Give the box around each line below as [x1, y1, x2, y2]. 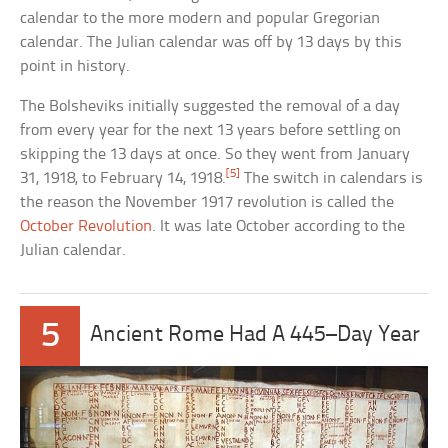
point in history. [20, 58, 131, 76]
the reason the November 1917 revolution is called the [20, 194, 395, 212]
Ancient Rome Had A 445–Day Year [90, 324, 421, 348]
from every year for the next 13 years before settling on [20, 122, 402, 140]
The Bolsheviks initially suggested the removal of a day [20, 98, 401, 116]
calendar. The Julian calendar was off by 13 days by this [20, 34, 403, 52]
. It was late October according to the [152, 218, 406, 236]
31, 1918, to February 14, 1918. [20, 170, 227, 188]
